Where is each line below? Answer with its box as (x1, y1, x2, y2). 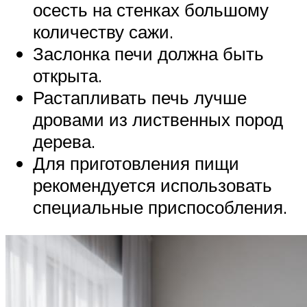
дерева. (33, 130, 95, 152)
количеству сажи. (33, 20, 173, 42)
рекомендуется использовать (33, 173, 272, 196)
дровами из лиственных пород (33, 108, 283, 130)
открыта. (33, 64, 102, 86)
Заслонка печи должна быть (33, 42, 264, 64)
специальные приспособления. (33, 195, 287, 218)
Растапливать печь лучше (33, 86, 247, 108)
